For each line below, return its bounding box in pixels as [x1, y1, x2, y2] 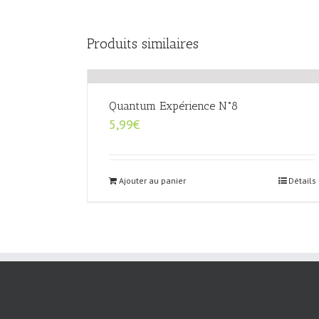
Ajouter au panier [119, 175, 186, 187]
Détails [288, 175, 317, 187]
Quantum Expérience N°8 [109, 99, 238, 113]
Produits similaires [87, 36, 199, 52]
